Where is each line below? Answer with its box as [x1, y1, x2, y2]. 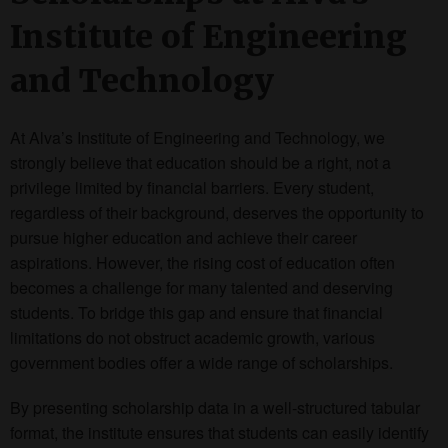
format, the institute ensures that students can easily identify [10, 420, 429, 444]
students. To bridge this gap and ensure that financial [10, 300, 383, 324]
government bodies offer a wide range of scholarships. [10, 350, 393, 374]
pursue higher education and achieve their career [10, 225, 357, 249]
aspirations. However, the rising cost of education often [10, 250, 395, 274]
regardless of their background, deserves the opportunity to [10, 200, 424, 224]
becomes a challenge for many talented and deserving [10, 275, 393, 299]
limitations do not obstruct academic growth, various [10, 325, 375, 349]
